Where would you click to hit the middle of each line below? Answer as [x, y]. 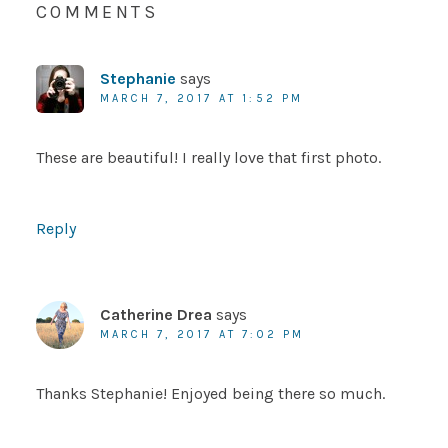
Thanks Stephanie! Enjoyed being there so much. [210, 394]
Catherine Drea [155, 315]
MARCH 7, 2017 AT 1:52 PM [201, 99]
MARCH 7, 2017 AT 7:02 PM [202, 335]
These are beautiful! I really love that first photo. [208, 158]
